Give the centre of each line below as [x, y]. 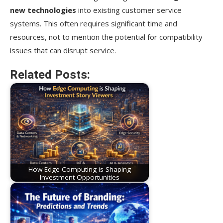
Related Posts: [50, 75]
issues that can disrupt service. [63, 51]
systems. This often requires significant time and [94, 24]
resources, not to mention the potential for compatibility [106, 37]
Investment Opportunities [80, 177]
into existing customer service [129, 10]
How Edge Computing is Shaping [80, 169]
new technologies [43, 10]
